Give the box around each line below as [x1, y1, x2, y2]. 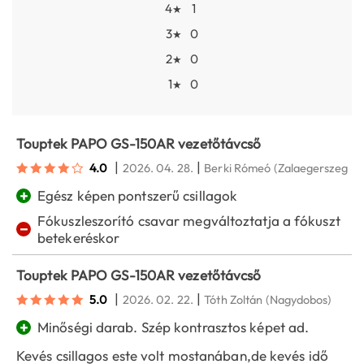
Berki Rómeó [204, 160, 271, 176]
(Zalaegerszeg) [274, 160, 351, 176]
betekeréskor [37, 229, 120, 247]
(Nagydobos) [266, 292, 331, 308]
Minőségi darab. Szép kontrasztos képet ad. [37, 318, 310, 336]
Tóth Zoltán [204, 292, 263, 308]
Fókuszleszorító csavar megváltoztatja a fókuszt [37, 212, 340, 230]
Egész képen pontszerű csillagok [37, 187, 238, 205]
